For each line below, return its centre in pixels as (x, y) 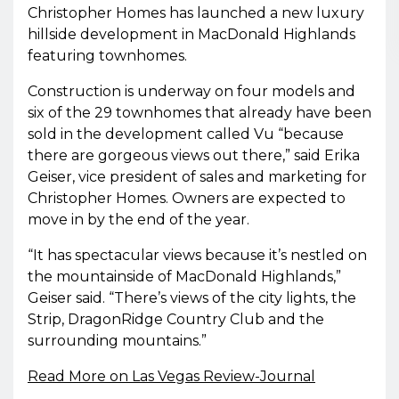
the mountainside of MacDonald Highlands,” (184, 277)
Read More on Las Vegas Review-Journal (171, 377)
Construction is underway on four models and (191, 92)
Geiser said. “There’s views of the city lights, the (192, 298)
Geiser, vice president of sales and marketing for (197, 177)
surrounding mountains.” (117, 341)
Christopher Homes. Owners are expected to (187, 199)
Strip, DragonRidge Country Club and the (176, 320)
